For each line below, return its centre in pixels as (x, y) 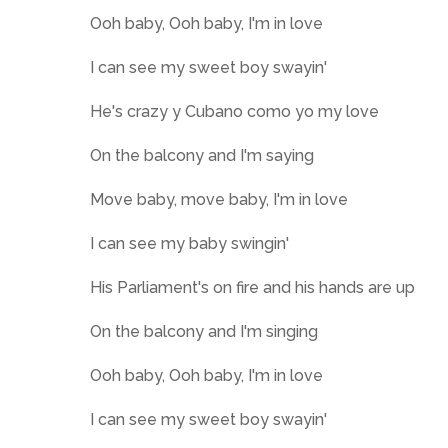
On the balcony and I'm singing (204, 331)
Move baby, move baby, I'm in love (219, 199)
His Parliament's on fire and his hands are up (252, 287)
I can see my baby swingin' (189, 243)
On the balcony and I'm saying (202, 155)
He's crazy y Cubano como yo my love (234, 111)
